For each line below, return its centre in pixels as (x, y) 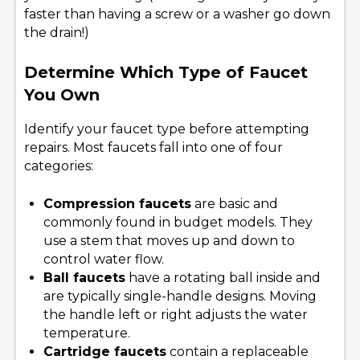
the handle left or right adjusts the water (176, 314)
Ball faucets (84, 277)
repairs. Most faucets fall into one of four (153, 147)
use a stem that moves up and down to (169, 240)
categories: (59, 166)
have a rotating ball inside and (223, 277)
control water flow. (104, 259)
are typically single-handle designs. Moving (180, 296)
